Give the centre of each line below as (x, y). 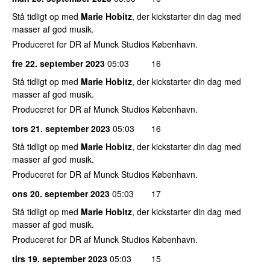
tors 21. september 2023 (61, 128)
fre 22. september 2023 (58, 63)
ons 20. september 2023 (61, 193)
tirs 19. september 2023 (60, 258)
